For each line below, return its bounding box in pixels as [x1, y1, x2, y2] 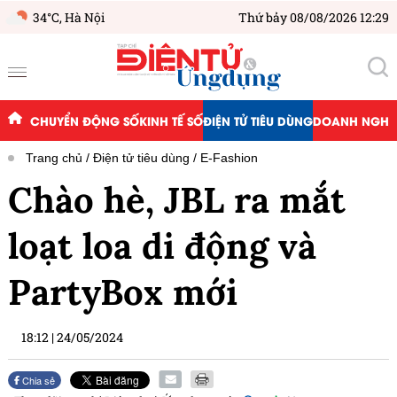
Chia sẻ [19, 373, 56, 388]
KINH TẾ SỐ [138, 112, 203, 129]
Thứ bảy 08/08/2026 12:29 [238, 9, 389, 26]
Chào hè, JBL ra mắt [8, 177, 346, 223]
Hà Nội [65, 9, 105, 26]
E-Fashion [200, 151, 258, 166]
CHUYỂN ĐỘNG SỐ [29, 112, 139, 129]
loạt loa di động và [8, 223, 316, 269]
